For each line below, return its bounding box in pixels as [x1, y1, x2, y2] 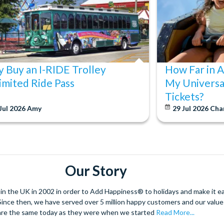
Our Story [64, 162, 127, 179]
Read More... [155, 208, 194, 217]
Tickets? [165, 90, 203, 103]
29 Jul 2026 [172, 104, 210, 113]
